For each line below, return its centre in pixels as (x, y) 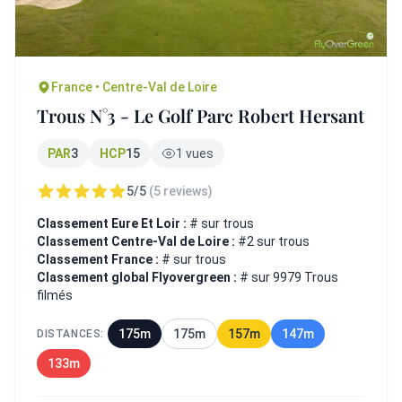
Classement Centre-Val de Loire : (137, 241)
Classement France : (99, 259)
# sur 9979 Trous (289, 277)
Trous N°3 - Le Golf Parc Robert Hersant (201, 115)
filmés (55, 295)
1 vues (195, 153)
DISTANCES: (70, 334)
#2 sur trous (274, 241)
